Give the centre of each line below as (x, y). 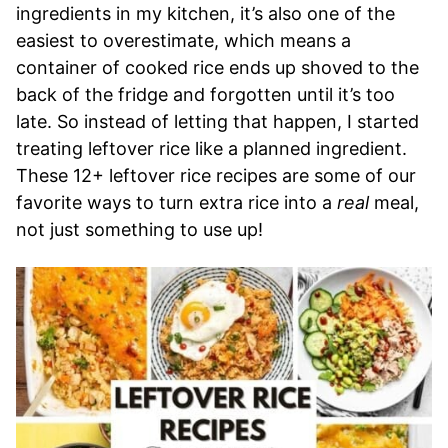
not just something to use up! (139, 229)
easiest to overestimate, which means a (183, 40)
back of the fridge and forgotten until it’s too (205, 94)
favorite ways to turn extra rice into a (176, 202)
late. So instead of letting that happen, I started (217, 121)
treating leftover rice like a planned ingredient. (211, 148)
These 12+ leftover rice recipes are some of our (216, 175)
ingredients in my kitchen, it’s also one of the (205, 13)
